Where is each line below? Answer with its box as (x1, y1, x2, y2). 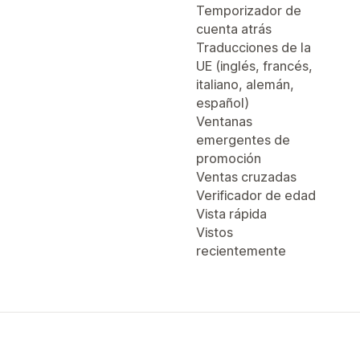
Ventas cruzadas (196, 169, 297, 185)
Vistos (196, 224, 233, 240)
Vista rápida (196, 206, 267, 222)
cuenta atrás (196, 21, 272, 37)
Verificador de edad (196, 187, 316, 203)
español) (196, 95, 249, 111)
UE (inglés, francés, (196, 58, 313, 74)
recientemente (196, 243, 286, 259)
